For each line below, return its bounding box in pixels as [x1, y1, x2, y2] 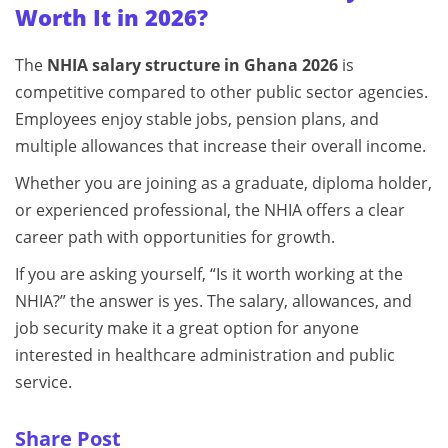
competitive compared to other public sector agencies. [15, 80, 428, 103]
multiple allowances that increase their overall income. [15, 134, 426, 157]
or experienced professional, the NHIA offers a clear [15, 198, 405, 221]
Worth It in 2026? [15, 2, 208, 32]
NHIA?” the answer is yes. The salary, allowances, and [15, 289, 412, 312]
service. [15, 370, 72, 393]
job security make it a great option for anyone [15, 316, 359, 339]
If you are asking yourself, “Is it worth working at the [15, 262, 403, 285]
